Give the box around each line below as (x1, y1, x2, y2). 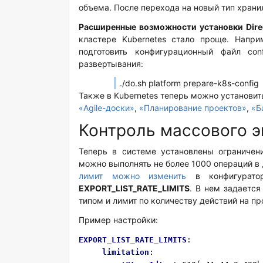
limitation (79, 247, 149, 257)
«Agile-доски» (79, 102, 134, 113)
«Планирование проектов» (139, 102, 247, 113)
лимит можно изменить (79, 170, 187, 181)
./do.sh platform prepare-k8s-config (119, 77, 259, 88)
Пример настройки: (79, 214, 158, 225)
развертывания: (79, 58, 143, 69)
